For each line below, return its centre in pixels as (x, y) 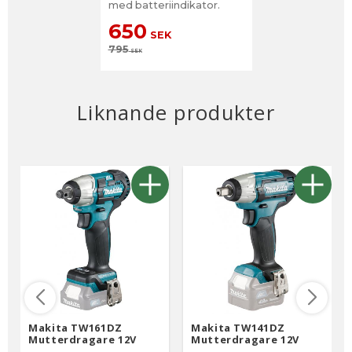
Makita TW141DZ (238, 327)
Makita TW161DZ (75, 327)
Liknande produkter (176, 112)
